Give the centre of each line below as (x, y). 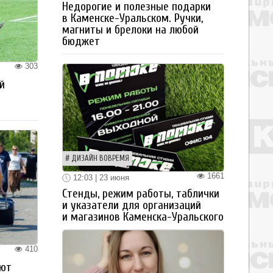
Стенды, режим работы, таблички (141, 194)
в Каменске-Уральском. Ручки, (133, 18)
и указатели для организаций (132, 206)
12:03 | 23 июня (100, 177)
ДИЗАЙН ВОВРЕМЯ (100, 158)
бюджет (81, 41)
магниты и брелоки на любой (130, 30)
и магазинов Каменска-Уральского (143, 217)
